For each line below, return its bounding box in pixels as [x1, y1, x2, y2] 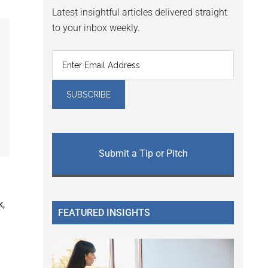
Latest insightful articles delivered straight [52, 7, 227, 19]
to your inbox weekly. [52, 22, 140, 34]
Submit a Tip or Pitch [98, 148, 188, 160]
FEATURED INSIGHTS [58, 207, 150, 219]
